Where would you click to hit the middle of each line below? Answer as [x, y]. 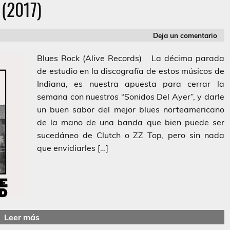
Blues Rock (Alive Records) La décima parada [131, 58]
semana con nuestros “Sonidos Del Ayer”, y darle [131, 97]
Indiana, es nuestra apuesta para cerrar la [131, 84]
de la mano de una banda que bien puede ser [131, 122]
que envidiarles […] [73, 148]
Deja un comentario [185, 35]
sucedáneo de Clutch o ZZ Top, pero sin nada [131, 135]
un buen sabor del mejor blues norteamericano [131, 110]
